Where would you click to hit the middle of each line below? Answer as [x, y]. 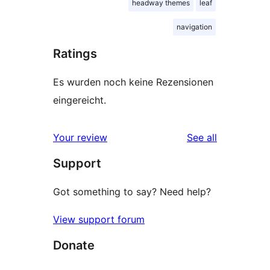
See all [202, 137]
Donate [74, 245]
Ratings [75, 53]
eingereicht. [80, 100]
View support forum [99, 219]
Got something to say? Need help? [132, 191]
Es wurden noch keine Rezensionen [133, 82]
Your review [80, 137]
